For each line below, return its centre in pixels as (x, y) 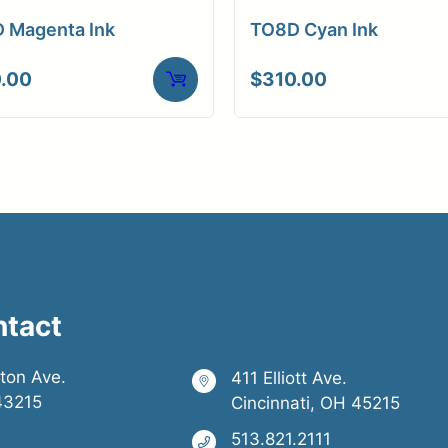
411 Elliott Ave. (288, 377)
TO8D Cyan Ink (314, 29)
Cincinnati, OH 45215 (315, 402)
